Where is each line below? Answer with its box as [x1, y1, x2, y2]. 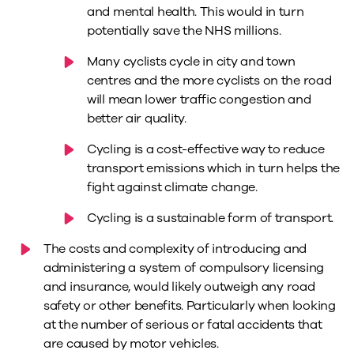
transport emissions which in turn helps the [87, 160, 340, 178]
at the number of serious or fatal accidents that [43, 316, 322, 334]
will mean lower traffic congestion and [87, 91, 311, 109]
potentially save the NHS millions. [87, 22, 281, 40]
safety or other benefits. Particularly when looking [43, 297, 336, 315]
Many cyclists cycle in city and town [87, 53, 296, 71]
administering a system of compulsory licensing [43, 259, 325, 277]
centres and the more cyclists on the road [87, 72, 332, 90]
